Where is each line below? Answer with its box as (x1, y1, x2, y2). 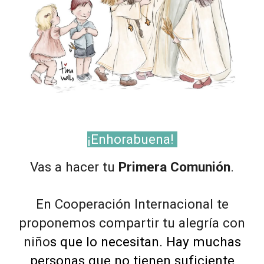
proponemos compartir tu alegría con (19, 214, 245, 231)
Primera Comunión (118, 159, 230, 175)
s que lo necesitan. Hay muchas (49, 233, 241, 250)
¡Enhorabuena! (87, 131, 177, 147)
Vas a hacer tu (30, 159, 118, 175)
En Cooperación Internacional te (35, 196, 229, 212)
